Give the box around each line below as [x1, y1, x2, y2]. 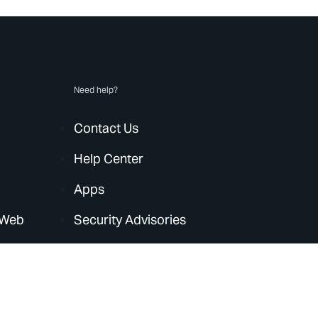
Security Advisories [74, 212, 187, 228]
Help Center [74, 150, 144, 167]
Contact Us [74, 120, 139, 136]
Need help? [74, 84, 119, 95]
